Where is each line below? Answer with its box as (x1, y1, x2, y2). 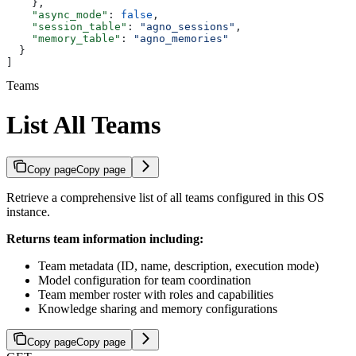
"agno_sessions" (140, 21, 235, 33)
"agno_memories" (133, 33, 229, 45)
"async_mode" (6, 9, 108, 21)
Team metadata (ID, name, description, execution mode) (38, 259, 319, 273)
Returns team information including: (6, 232, 203, 246)
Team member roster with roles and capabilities (38, 288, 273, 302)
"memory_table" (6, 33, 121, 45)
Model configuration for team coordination (38, 273, 251, 288)
